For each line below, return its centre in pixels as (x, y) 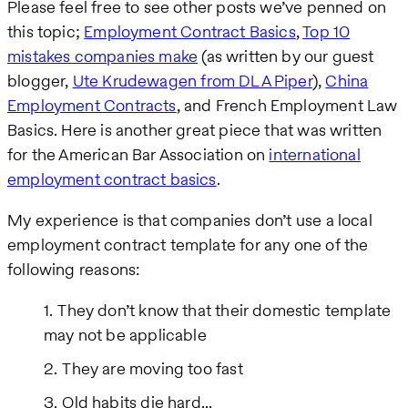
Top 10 (326, 32)
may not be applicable (125, 335)
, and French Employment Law (287, 106)
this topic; (46, 32)
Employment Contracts (92, 106)
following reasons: (74, 270)
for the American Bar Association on (138, 155)
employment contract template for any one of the (188, 245)
